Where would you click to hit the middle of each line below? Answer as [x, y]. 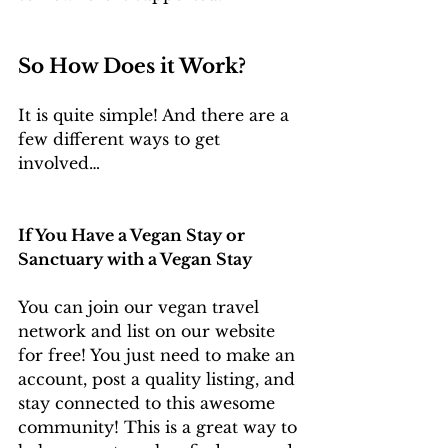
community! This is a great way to [160, 427]
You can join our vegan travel [141, 307]
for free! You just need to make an [159, 355]
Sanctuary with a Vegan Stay [137, 259]
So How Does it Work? [134, 66]
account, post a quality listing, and [159, 379]
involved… [59, 163]
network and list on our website [149, 331]
